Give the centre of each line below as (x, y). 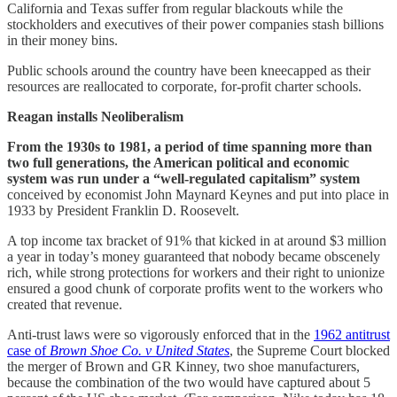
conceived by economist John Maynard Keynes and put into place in (198, 194)
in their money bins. (62, 40)
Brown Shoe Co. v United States (140, 350)
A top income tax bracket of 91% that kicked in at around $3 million (197, 240)
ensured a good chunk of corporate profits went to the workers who (195, 288)
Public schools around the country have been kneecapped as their (189, 70)
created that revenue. (68, 304)
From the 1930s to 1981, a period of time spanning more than (190, 146)
